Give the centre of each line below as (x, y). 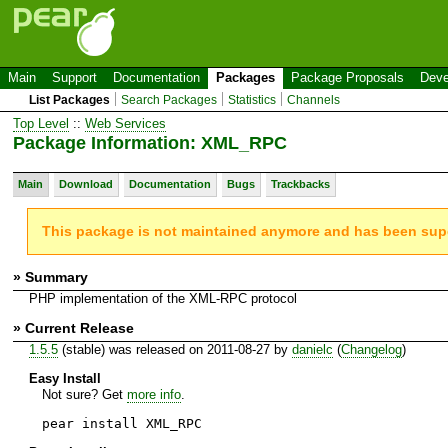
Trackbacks (300, 183)
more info (153, 394)
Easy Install (64, 378)
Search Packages (169, 100)
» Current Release (73, 327)
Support (74, 77)
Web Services (125, 123)
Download (86, 183)
